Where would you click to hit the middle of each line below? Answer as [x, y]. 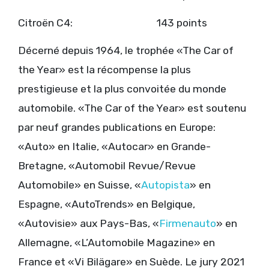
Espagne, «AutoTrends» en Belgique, [107, 204]
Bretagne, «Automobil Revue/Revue [107, 166]
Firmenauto [188, 224]
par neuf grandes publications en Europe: [117, 128]
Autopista [165, 185]
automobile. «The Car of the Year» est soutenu [132, 108]
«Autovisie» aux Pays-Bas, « [89, 224]
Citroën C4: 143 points [113, 23]
